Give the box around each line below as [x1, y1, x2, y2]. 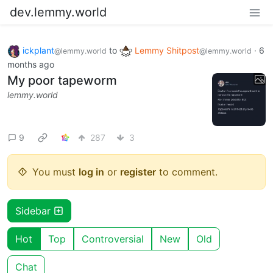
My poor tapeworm [7, 73, 117, 88]
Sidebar [15, 204, 54, 217]
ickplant [23, 45, 54, 55]
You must [32, 165, 79, 178]
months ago [7, 58, 54, 69]
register [120, 165, 156, 178]
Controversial [82, 232, 144, 245]
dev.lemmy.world [10, 5, 107, 19]
